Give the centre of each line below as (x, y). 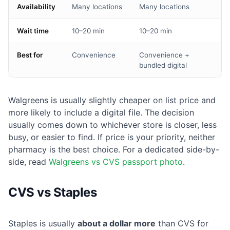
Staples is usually (43, 224)
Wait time (33, 31)
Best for (30, 55)
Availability (36, 7)
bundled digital (163, 65)
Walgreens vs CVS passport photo (116, 162)
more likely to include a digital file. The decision (101, 113)
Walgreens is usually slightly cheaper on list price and (112, 100)
